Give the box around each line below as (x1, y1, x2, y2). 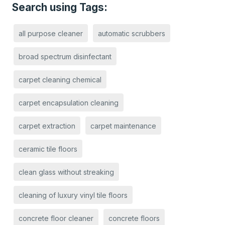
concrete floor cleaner (18, 213, 93, 222)
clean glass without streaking (18, 167, 114, 176)
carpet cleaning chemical (18, 75, 101, 84)
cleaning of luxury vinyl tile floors (18, 190, 128, 199)
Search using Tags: (12, 1, 107, 14)
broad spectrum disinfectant (18, 52, 111, 61)
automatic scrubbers (97, 29, 165, 38)
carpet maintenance (90, 121, 156, 130)
